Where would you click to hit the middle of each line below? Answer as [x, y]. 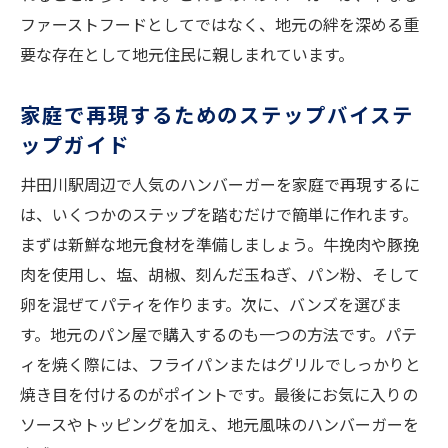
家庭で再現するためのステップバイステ [217, 114]
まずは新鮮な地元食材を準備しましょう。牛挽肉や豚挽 [219, 244]
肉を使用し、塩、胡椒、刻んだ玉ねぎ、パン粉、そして [220, 274]
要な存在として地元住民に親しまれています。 [187, 54]
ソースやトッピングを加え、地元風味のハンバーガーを [219, 424]
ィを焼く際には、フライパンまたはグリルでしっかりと [220, 364]
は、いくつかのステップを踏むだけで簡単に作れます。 [219, 214]
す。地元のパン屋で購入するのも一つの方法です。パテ [218, 334]
